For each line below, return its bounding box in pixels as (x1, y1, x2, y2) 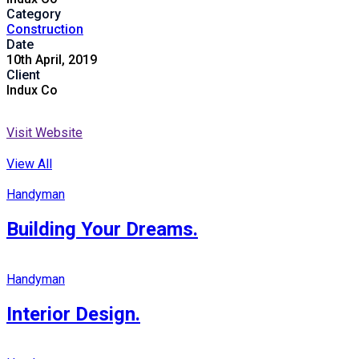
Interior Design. (6, 302, 140, 325)
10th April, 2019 (6, 51, 97, 67)
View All (6, 155, 52, 171)
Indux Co (6, 82, 58, 98)
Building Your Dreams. (6, 217, 198, 240)
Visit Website (6, 124, 83, 140)
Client (6, 67, 40, 83)
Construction (6, 21, 83, 37)
